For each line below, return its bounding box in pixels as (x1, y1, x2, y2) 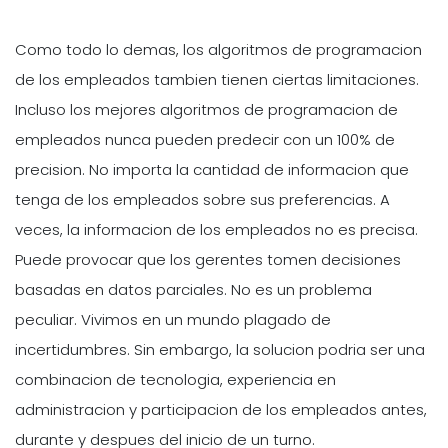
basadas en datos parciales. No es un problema (15, 279, 372, 301)
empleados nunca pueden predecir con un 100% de (15, 129, 395, 151)
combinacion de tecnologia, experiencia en (15, 369, 336, 391)
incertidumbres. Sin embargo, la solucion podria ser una (15, 339, 425, 361)
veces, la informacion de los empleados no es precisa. (15, 219, 418, 241)
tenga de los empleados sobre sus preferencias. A (15, 189, 390, 211)
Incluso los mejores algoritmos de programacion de (15, 99, 398, 121)
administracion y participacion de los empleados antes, (15, 399, 427, 421)
